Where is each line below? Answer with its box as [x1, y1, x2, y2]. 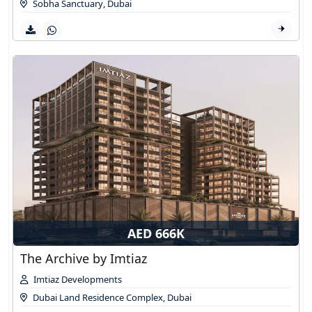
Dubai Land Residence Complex [33, 290, 163, 304]
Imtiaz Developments [33, 272, 122, 286]
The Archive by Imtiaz [20, 249, 147, 267]
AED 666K [127, 224, 185, 242]
